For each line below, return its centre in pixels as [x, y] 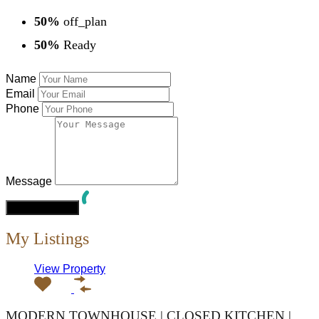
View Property [70, 268]
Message [29, 181]
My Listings [47, 238]
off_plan [83, 21]
